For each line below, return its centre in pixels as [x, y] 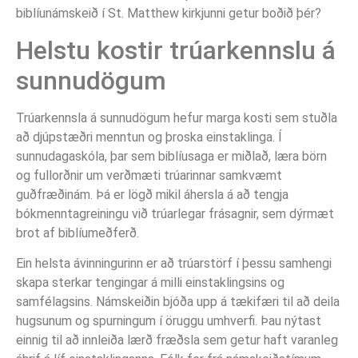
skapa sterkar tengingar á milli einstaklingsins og [150, 282]
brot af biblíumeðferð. [78, 233]
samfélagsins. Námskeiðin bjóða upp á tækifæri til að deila [178, 301]
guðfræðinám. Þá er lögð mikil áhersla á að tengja [152, 194]
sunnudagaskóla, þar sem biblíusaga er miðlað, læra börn [171, 156]
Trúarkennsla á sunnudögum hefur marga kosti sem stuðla [177, 117]
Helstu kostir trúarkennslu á [176, 50]
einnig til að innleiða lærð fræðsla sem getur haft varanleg [177, 340]
